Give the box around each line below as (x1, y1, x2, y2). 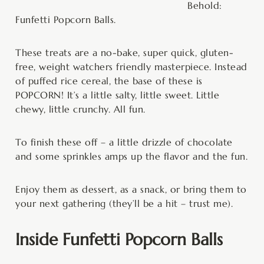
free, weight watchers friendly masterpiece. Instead (15, 60, 247, 72)
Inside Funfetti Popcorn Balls (15, 229, 223, 250)
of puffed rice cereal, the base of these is (15, 74, 203, 87)
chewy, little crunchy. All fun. (15, 103, 146, 115)
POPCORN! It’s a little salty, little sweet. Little (15, 88, 219, 101)
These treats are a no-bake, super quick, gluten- (15, 46, 233, 58)
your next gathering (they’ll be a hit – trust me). (15, 197, 233, 209)
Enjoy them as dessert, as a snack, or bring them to (15, 183, 247, 195)
